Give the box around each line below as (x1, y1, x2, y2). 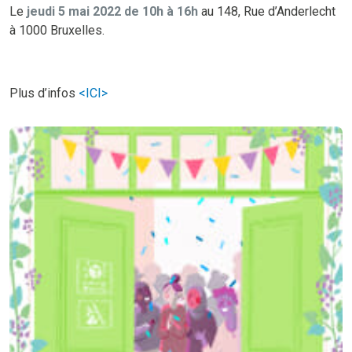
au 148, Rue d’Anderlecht (198, 3, 335, 19)
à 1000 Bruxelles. (9, 22, 104, 38)
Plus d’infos (9, 85, 79, 101)
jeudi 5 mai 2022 (27, 3, 121, 19)
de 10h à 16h (124, 3, 198, 19)
